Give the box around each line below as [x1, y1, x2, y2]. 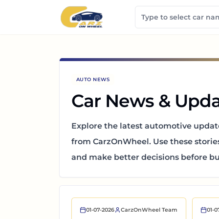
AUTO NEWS [76, 76, 110, 83]
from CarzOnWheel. [71, 137, 151, 146]
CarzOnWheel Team [120, 206, 177, 213]
